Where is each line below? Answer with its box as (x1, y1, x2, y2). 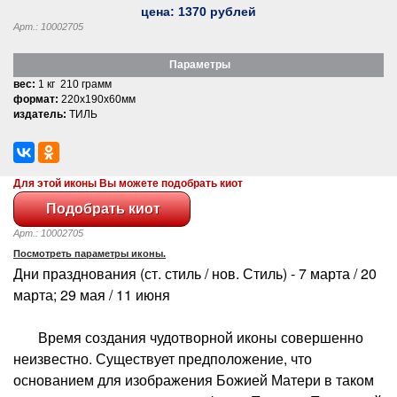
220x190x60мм (58, 92, 136, 105)
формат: (13, 92, 58, 105)
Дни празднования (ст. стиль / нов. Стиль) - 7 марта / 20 (13, 262, 377, 284)
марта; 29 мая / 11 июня (13, 284, 170, 305)
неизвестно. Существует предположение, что (13, 347, 312, 369)
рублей (206, 4, 256, 19)
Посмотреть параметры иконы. (13, 247, 166, 259)
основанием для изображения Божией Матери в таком (13, 369, 374, 390)
